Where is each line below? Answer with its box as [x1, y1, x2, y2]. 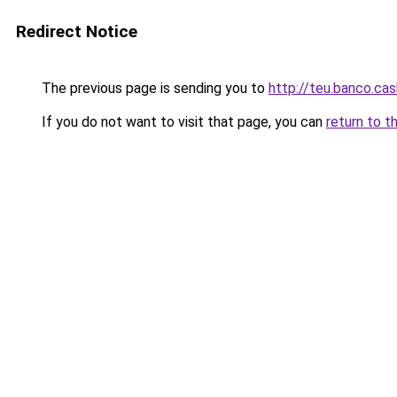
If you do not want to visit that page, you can [38, 113, 326, 130]
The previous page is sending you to [38, 80, 269, 97]
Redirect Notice [16, 21, 137, 42]
